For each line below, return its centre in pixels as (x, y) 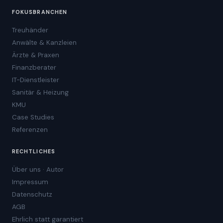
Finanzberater (34, 67)
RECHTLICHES (34, 151)
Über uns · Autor (38, 169)
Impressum (30, 182)
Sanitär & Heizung (40, 92)
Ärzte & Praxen (36, 55)
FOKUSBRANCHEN (40, 12)
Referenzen (30, 129)
